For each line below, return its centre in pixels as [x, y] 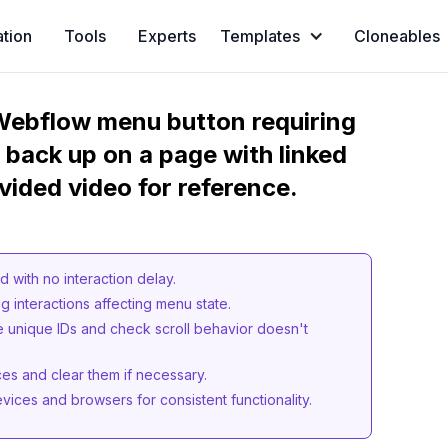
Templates [259, 36]
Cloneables [396, 36]
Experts [166, 36]
